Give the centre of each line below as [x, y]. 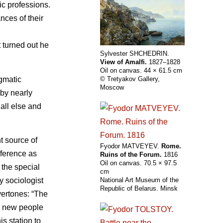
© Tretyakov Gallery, [130, 79]
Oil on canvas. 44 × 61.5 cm [141, 71]
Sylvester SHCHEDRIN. [135, 54]
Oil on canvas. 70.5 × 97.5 [138, 163]
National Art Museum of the [139, 180]
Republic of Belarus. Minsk [139, 189]
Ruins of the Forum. [131, 155]
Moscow [112, 88]
